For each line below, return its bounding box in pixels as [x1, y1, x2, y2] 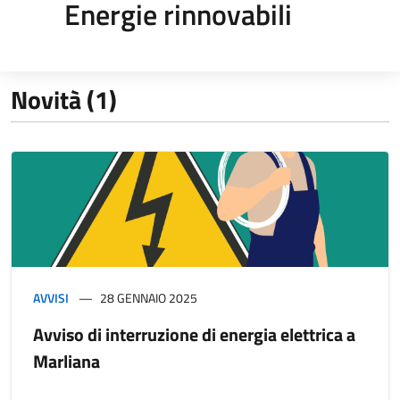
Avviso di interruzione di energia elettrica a [33, 320, 355, 348]
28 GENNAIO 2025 [100, 287, 197, 307]
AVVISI [33, 287, 69, 307]
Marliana [33, 346, 100, 375]
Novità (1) [11, 79, 117, 119]
